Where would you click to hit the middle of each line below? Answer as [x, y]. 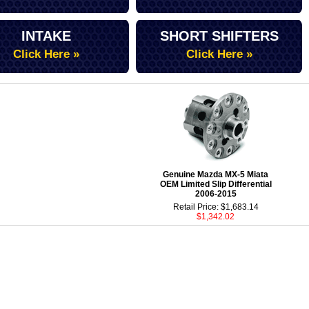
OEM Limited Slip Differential [216, 184]
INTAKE [46, 36]
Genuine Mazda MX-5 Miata [216, 175]
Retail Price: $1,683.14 [216, 207]
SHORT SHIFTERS [219, 36]
